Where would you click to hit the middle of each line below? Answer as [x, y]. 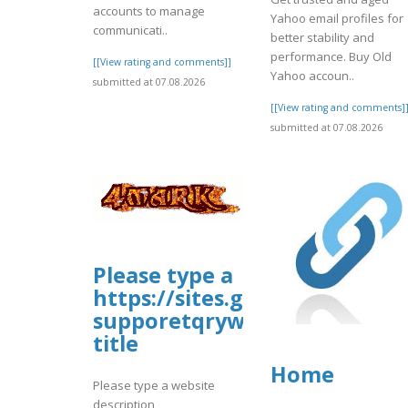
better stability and [322, 37]
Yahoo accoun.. [312, 75]
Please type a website [154, 386]
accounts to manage [149, 10]
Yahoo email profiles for [337, 18]
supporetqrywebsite [202, 320]
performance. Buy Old [331, 56]
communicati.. [130, 30]
